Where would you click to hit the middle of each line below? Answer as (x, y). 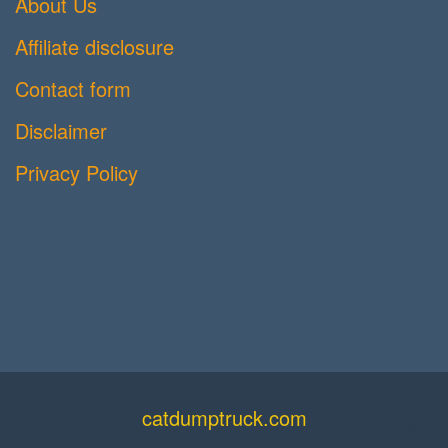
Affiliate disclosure (94, 47)
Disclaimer (61, 131)
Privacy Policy (76, 173)
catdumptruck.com (224, 418)
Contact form (73, 89)
